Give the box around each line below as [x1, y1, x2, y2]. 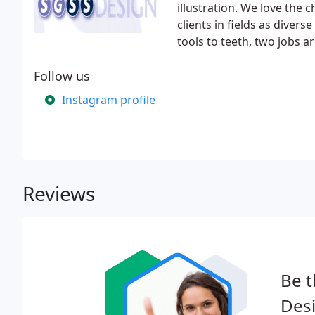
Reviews [22, 180, 95, 207]
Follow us [34, 67, 90, 84]
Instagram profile [62, 92, 155, 108]
